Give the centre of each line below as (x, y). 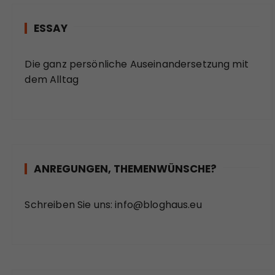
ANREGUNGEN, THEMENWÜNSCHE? (126, 168)
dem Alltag (52, 79)
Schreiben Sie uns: (69, 204)
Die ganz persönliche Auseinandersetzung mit (137, 64)
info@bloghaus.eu (157, 204)
